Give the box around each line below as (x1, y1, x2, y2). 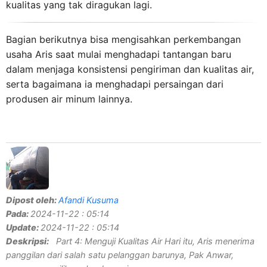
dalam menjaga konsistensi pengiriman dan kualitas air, (6, 63, 254, 76)
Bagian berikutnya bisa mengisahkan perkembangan (6, 33, 241, 46)
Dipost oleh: (6, 195, 58, 206)
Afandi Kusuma (58, 195, 119, 206)
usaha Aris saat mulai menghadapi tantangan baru (6, 48, 231, 61)
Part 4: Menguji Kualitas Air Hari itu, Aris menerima (49, 236, 254, 247)
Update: (6, 222, 41, 233)
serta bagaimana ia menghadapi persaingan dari (6, 78, 223, 91)
